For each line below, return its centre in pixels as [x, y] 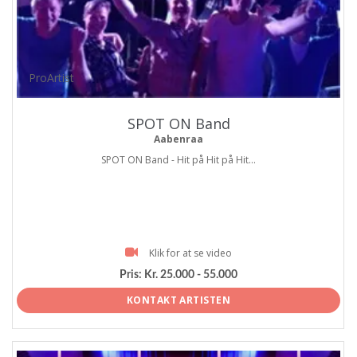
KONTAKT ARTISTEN [178, 300]
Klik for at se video [190, 253]
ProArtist [52, 77]
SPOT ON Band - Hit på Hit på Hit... [178, 159]
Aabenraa [178, 139]
